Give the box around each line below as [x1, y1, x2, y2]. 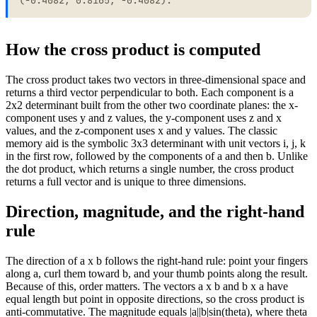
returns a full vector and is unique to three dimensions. [6, 175, 246, 188]
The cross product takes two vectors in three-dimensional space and [6, 74, 306, 86]
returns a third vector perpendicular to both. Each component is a [6, 86, 294, 98]
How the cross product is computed [6, 40, 260, 59]
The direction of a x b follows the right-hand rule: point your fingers [6, 254, 308, 267]
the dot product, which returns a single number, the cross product [6, 163, 294, 175]
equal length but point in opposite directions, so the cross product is [6, 292, 304, 305]
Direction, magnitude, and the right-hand [6, 202, 304, 221]
